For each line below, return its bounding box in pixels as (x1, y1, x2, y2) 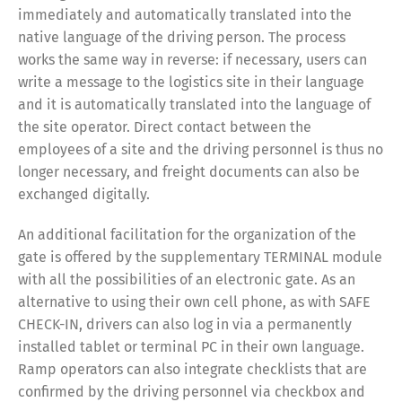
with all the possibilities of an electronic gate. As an (18, 270, 355, 288)
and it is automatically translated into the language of (18, 95, 371, 113)
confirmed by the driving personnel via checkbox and (18, 382, 365, 400)
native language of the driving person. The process (18, 28, 345, 46)
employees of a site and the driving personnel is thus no (18, 140, 383, 158)
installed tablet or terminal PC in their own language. (18, 337, 364, 355)
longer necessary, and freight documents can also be (18, 162, 360, 180)
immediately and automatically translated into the (18, 5, 352, 23)
